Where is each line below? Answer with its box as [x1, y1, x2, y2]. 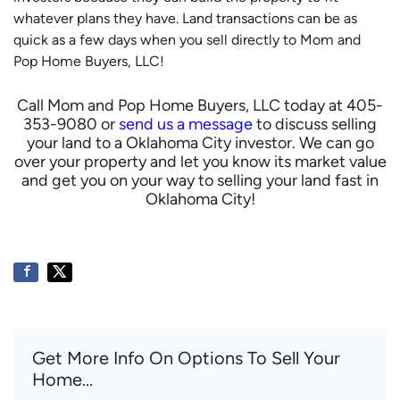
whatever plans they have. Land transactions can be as [13, 10, 357, 27]
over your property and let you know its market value [13, 152, 387, 171]
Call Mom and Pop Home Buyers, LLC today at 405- [17, 96, 383, 115]
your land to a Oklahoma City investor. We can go [26, 133, 374, 153]
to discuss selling [253, 114, 377, 134]
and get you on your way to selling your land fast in [21, 171, 379, 190]
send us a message [119, 114, 253, 134]
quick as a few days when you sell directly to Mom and [13, 31, 361, 48]
